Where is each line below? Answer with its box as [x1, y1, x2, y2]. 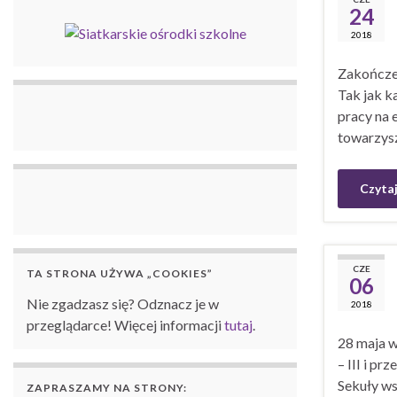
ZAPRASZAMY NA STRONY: [27, 380, 187, 394]
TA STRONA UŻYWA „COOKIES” [27, 266, 213, 280]
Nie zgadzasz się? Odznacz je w [27, 294, 219, 312]
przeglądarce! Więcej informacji [27, 315, 224, 333]
